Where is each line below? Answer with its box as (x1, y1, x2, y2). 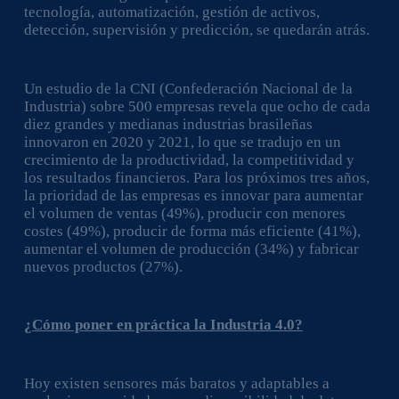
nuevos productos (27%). (23, 257, 183, 275)
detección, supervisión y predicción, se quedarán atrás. (23, 21, 370, 38)
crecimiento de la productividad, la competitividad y (23, 151, 354, 168)
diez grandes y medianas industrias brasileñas (23, 115, 313, 133)
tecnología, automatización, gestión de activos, (23, 4, 320, 20)
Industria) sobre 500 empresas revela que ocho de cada (23, 97, 370, 115)
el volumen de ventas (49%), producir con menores (23, 204, 346, 222)
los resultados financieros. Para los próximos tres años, (23, 168, 370, 186)
